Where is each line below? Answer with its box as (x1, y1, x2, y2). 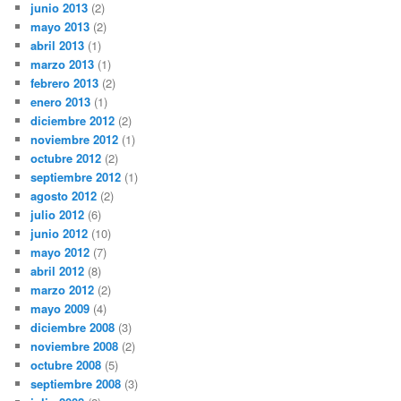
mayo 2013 (30, 17, 90, 35)
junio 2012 (30, 224, 89, 242)
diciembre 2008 (30, 318, 115, 336)
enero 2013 (30, 92, 91, 110)
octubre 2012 (30, 149, 102, 166)
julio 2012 (30, 205, 85, 223)
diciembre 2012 (30, 111, 115, 129)
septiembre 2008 (30, 374, 122, 392)
